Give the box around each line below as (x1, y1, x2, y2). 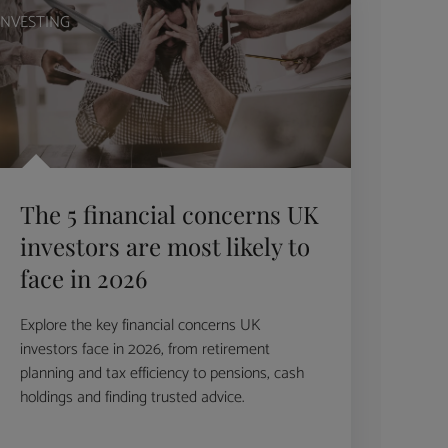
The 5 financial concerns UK (19, 198, 319, 231)
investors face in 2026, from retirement (19, 336, 270, 364)
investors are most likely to (19, 230, 310, 263)
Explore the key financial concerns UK (19, 312, 260, 340)
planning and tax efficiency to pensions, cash (19, 360, 304, 388)
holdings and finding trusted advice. (19, 384, 244, 412)
